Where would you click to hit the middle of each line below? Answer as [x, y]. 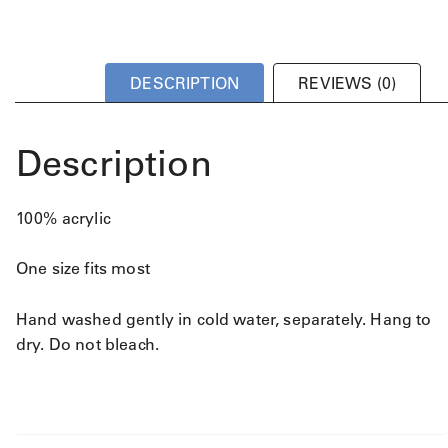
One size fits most [83, 268]
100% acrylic [63, 217]
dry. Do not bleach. [88, 344]
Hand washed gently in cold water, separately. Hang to [224, 319]
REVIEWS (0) [347, 82]
